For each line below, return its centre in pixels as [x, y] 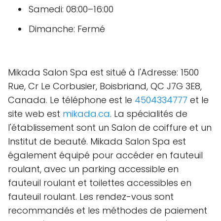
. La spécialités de [149, 114]
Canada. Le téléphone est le [71, 100]
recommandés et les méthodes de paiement [108, 210]
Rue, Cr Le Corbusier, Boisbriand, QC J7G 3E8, [105, 86]
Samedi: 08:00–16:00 [71, 9]
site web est [35, 114]
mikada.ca [86, 114]
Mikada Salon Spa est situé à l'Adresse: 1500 [103, 72]
